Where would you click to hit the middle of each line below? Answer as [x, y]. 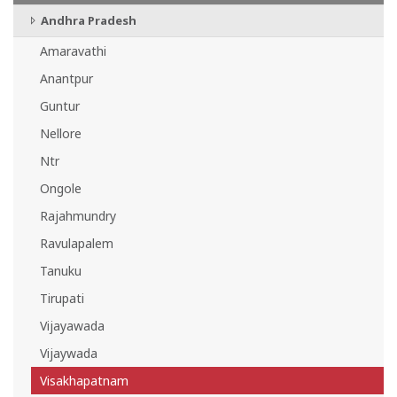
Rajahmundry [78, 216]
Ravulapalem [77, 243]
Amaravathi [73, 51]
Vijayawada [72, 326]
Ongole [61, 188]
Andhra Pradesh [87, 20]
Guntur [60, 106]
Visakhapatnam [84, 381]
